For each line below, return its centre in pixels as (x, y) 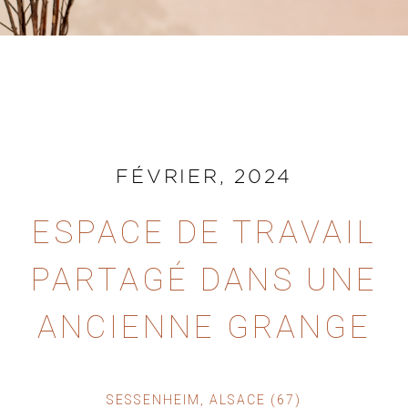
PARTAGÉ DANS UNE (204, 280)
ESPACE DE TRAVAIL (204, 233)
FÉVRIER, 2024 (204, 177)
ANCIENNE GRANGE (204, 328)
